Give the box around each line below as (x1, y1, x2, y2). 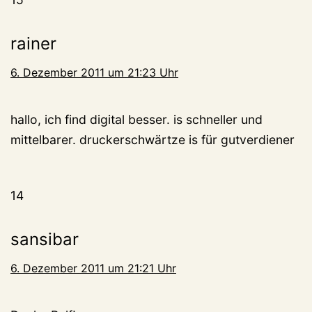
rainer (10, 33, 56, 54)
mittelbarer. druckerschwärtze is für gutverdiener (10, 132, 295, 148)
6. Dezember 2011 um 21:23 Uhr (10, 65, 178, 80)
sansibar (10, 229, 79, 250)
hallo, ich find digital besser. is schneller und (10, 112, 263, 127)
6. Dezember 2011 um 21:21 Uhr (10, 261, 176, 276)
